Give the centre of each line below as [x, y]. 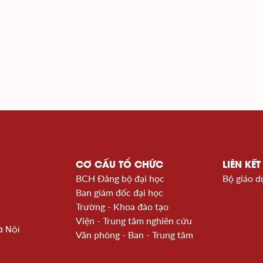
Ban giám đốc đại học [119, 192]
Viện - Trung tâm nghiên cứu [134, 220]
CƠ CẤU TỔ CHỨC [119, 164]
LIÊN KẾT [242, 164]
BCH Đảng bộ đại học [120, 178]
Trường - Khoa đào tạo [122, 206]
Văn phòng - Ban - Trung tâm [134, 235]
